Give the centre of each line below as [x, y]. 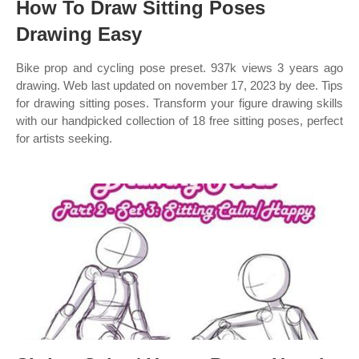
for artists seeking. [64, 138]
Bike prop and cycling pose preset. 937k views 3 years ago [179, 68]
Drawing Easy [79, 34]
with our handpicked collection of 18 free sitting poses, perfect [179, 121]
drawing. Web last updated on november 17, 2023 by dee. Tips [179, 85]
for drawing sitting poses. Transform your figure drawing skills [179, 103]
